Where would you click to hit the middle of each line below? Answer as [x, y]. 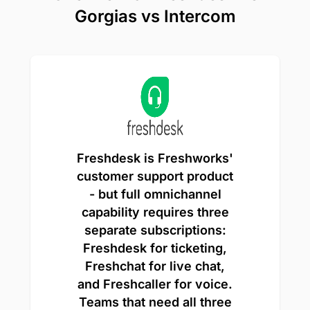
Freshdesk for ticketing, [155, 248]
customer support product [155, 176]
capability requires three [155, 212]
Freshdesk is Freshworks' [155, 158]
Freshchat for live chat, [155, 266]
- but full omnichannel [155, 194]
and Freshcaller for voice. [155, 284]
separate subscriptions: [155, 230]
